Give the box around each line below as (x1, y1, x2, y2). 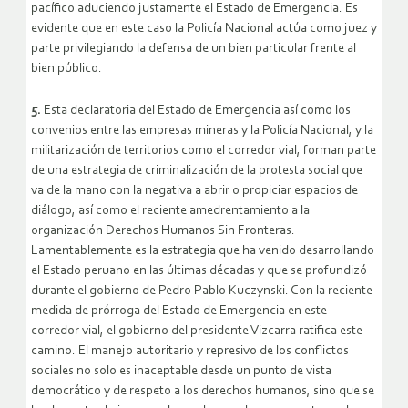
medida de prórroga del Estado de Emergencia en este (31, 303, 327, 318)
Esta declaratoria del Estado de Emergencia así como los (41, 103, 351, 117)
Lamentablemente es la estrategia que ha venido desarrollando (31, 243, 374, 258)
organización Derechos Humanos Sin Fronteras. (31, 223, 295, 238)
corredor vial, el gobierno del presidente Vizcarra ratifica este (31, 323, 362, 338)
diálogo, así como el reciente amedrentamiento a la (31, 203, 310, 218)
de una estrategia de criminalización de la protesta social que (31, 163, 362, 178)
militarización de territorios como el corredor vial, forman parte (31, 143, 376, 158)
